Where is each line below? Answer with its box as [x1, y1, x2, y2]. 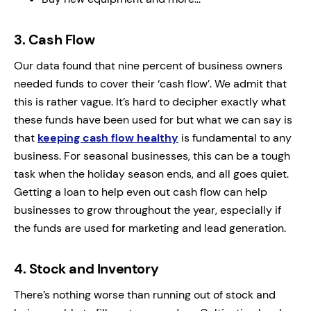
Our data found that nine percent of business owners [14, 58, 283, 73]
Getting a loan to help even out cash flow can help [14, 184, 267, 199]
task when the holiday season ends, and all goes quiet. [14, 166, 289, 181]
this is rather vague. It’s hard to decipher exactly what [14, 94, 286, 109]
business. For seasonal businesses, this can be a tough [14, 148, 290, 163]
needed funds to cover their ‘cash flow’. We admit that [14, 76, 287, 91]
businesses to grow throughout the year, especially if [14, 202, 281, 217]
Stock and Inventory [28, 259, 159, 278]
